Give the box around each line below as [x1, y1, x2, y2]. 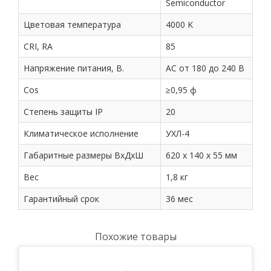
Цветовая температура [24, 19, 121, 30]
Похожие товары [94, 230, 177, 243]
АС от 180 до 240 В [166, 62, 244, 74]
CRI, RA [24, 41, 53, 52]
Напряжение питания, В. [24, 62, 124, 74]
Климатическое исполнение [24, 128, 139, 139]
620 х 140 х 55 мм [166, 149, 237, 161]
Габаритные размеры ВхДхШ [24, 149, 143, 161]
